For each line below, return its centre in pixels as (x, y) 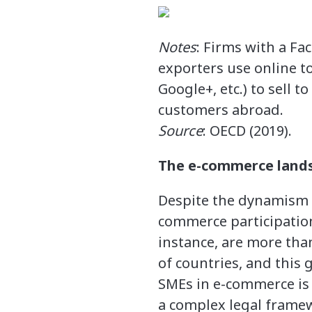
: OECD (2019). (247, 130)
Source (180, 130)
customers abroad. (221, 109)
